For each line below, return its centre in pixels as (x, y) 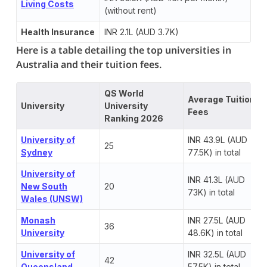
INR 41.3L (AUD (216, 179)
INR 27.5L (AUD (216, 220)
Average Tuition (221, 99)
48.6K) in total (215, 232)
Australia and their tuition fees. (89, 64)
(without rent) (130, 10)
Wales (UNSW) (52, 198)
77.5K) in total (214, 152)
